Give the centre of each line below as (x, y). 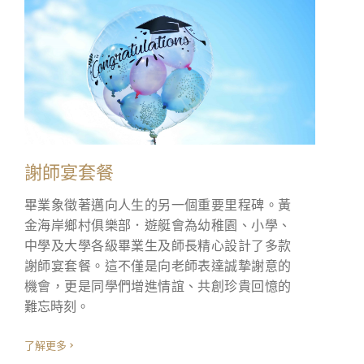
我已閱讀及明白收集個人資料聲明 (195, 13)
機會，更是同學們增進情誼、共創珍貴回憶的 (158, 285)
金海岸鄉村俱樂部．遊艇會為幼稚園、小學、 (158, 224)
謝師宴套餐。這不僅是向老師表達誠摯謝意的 (158, 265)
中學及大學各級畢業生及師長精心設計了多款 (158, 245)
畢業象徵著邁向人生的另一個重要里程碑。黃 (158, 204)
